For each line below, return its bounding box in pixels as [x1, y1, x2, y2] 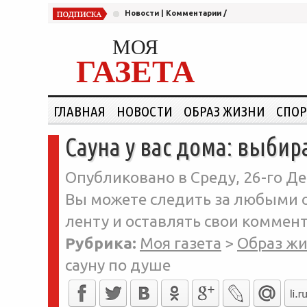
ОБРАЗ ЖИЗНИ [184, 103, 265, 119]
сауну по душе [65, 256, 171, 273]
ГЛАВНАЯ [53, 103, 106, 119]
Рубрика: [65, 234, 136, 251]
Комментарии [166, 9, 221, 17]
